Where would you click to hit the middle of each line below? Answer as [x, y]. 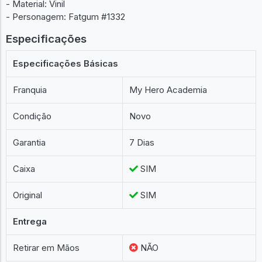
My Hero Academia [168, 90]
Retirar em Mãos [46, 248]
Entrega [30, 221]
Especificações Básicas [66, 63]
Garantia [30, 142]
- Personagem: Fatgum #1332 [65, 16]
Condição [32, 116]
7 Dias [142, 142]
